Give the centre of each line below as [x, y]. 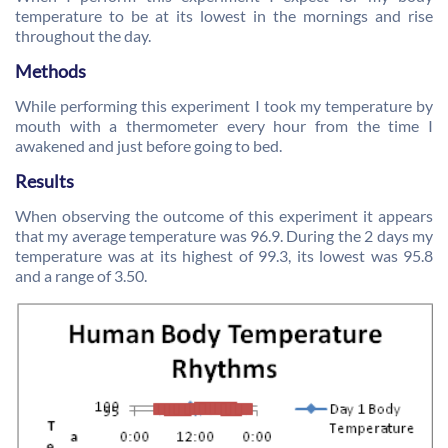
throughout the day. [83, 35]
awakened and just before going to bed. [148, 145]
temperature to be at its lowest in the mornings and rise [224, 15]
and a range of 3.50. [81, 275]
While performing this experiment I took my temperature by [224, 105]
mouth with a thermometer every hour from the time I [224, 125]
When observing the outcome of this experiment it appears [224, 215]
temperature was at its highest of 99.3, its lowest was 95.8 [224, 255]
